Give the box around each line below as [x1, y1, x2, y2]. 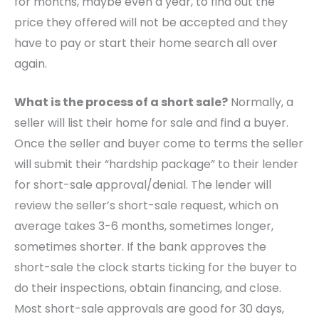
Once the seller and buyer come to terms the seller [14, 135, 303, 152]
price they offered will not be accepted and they [14, 14, 288, 31]
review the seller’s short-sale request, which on [14, 197, 278, 214]
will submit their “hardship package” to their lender [14, 156, 298, 173]
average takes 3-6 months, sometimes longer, [14, 218, 273, 235]
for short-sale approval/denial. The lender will [14, 177, 271, 194]
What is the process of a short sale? [14, 94, 228, 111]
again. [14, 55, 47, 72]
